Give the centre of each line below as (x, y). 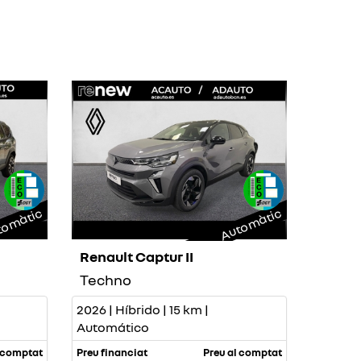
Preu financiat (112, 352)
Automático (112, 327)
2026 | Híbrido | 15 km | (142, 309)
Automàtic (251, 224)
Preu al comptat (243, 352)
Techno (105, 279)
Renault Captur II (136, 256)
